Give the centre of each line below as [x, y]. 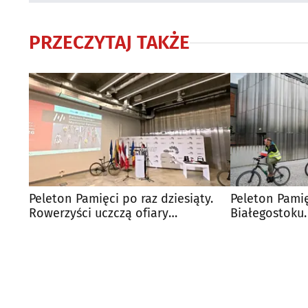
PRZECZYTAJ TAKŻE [109, 42]
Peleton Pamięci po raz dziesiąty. [121, 198]
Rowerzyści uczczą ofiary [99, 213]
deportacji [58, 227]
